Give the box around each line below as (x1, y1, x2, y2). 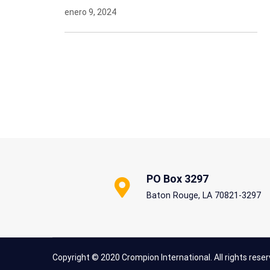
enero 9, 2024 (64, 7, 116, 17)
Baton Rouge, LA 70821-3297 (146, 190, 261, 201)
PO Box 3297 (146, 172, 209, 185)
